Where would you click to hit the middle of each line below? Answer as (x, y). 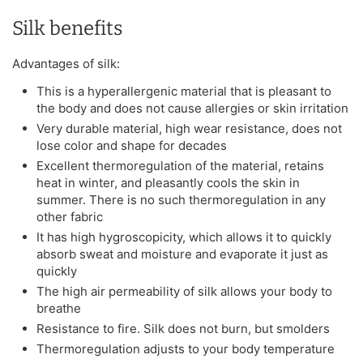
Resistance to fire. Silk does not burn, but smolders (183, 328)
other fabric (70, 216)
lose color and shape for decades (132, 145)
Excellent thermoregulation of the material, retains (180, 165)
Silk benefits (67, 28)
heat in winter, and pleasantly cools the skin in (168, 182)
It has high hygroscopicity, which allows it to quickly (184, 237)
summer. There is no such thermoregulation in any (181, 199)
